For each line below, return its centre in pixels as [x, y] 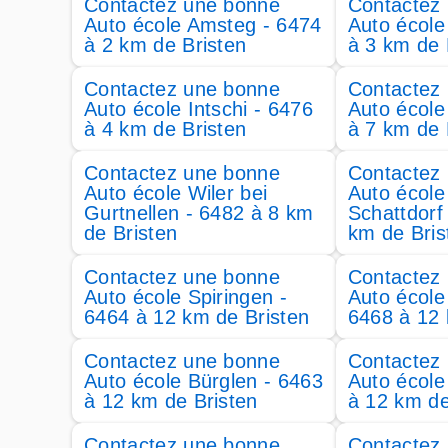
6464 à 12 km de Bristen [197, 317]
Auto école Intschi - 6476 [199, 109]
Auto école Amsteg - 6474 [203, 25]
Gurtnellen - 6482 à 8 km [199, 213]
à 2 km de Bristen [165, 45]
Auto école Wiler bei [176, 193]
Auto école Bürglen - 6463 [204, 381]
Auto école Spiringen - [186, 297]
